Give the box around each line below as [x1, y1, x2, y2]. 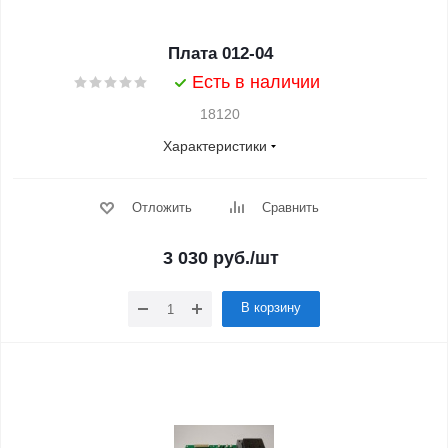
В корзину [241, 300, 301, 315]
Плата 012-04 [167, 44, 273, 63]
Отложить [131, 200, 192, 215]
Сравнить [261, 200, 319, 215]
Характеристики [163, 138, 267, 154]
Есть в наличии [192, 72, 320, 92]
